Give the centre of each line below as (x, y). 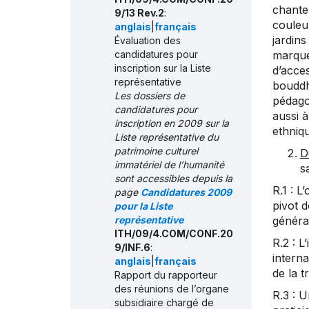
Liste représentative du (167, 137)
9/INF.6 (132, 248)
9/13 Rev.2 (139, 13)
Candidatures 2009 (186, 192)
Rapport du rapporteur (166, 275)
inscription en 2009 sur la (172, 123)
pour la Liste (143, 206)
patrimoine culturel (156, 151)
